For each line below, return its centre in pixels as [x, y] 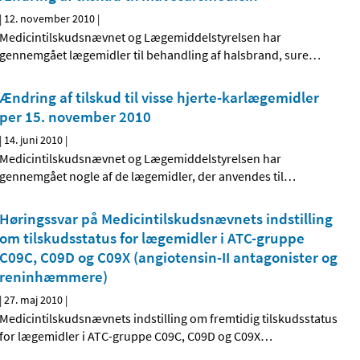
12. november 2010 [50, 19]
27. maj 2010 [34, 300]
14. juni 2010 [34, 140]
